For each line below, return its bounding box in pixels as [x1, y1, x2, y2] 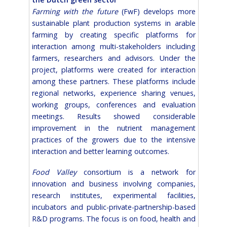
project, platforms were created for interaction [31, 64, 196, 74]
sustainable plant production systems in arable [31, 18, 196, 28]
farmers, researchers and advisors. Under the [31, 53, 196, 63]
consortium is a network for [76, 167, 196, 177]
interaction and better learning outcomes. [31, 146, 169, 156]
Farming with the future [31, 6, 122, 16]
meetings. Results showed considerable [31, 111, 196, 121]
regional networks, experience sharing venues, [31, 88, 196, 98]
